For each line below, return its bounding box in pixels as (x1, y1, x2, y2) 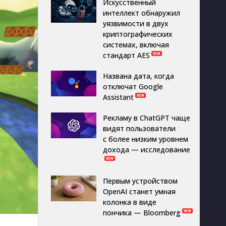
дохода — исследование (103, 145, 190, 154)
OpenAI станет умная (103, 187, 176, 196)
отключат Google (103, 82, 163, 91)
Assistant (103, 92, 134, 102)
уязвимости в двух (103, 19, 168, 28)
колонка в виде (103, 197, 156, 207)
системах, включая (103, 40, 169, 49)
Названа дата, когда (103, 71, 174, 81)
